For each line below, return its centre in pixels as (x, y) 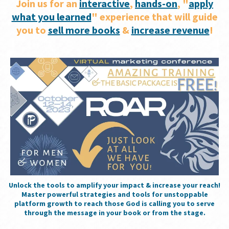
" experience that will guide (154, 17)
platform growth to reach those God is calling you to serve (114, 203)
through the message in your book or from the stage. (114, 212)
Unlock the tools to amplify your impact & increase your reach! (114, 185)
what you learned (51, 17)
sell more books (84, 30)
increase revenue (170, 30)
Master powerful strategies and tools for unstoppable (114, 194)
